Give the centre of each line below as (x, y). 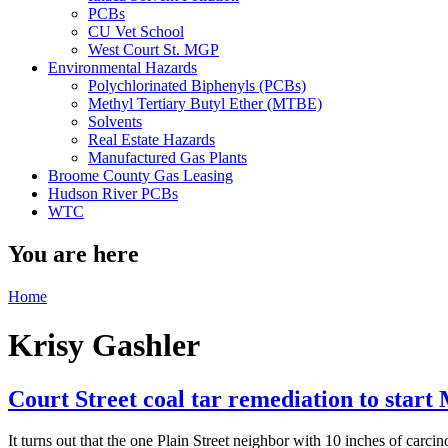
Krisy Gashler (104, 345)
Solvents (115, 121)
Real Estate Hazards (151, 139)
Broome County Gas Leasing (140, 175)
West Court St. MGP (153, 49)
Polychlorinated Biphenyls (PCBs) (197, 85)
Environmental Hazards (122, 67)
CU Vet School (136, 31)
